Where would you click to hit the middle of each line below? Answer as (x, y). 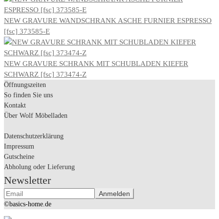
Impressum (19, 146)
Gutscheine (19, 156)
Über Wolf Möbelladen (36, 115)
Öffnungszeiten (25, 85)
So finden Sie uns (28, 95)
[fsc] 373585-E (27, 31)
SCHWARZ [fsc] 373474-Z (45, 74)
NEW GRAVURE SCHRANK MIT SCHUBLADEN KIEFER (96, 63)
